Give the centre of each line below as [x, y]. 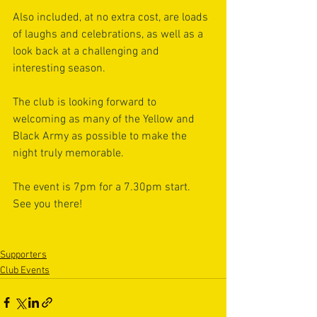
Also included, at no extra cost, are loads [112, 18]
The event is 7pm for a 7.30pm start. [103, 188]
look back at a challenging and [87, 52]
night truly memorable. [68, 154]
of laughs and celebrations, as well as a [109, 35]
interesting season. [59, 69]
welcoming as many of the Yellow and [105, 120]
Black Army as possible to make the [101, 137]
